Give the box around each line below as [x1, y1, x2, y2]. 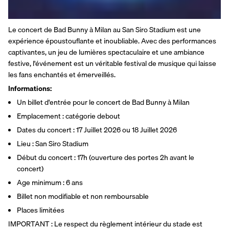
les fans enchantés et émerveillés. [8, 69, 116, 81]
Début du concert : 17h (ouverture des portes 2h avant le [17, 152, 194, 164]
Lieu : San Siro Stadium [17, 138, 88, 150]
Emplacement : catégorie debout [17, 110, 120, 122]
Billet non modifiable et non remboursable [17, 191, 149, 202]
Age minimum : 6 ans [17, 177, 83, 189]
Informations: [8, 83, 52, 95]
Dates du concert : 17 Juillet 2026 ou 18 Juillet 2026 [17, 124, 177, 136]
